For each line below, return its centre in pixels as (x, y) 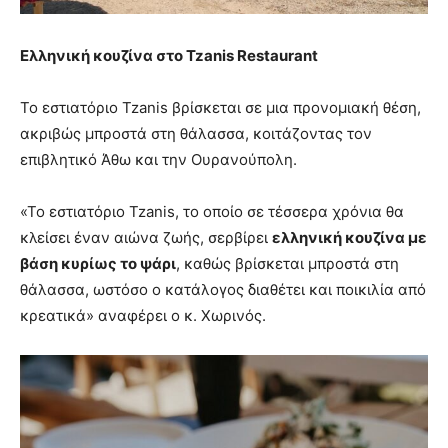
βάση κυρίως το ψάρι (98, 264)
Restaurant (277, 56)
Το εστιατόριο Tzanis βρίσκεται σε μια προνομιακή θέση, (220, 108)
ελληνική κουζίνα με (349, 238)
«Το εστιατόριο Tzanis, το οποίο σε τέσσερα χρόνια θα (212, 212)
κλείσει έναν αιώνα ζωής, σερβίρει (146, 238)
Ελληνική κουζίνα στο (103, 56)
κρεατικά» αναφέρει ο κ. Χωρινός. (143, 316)
